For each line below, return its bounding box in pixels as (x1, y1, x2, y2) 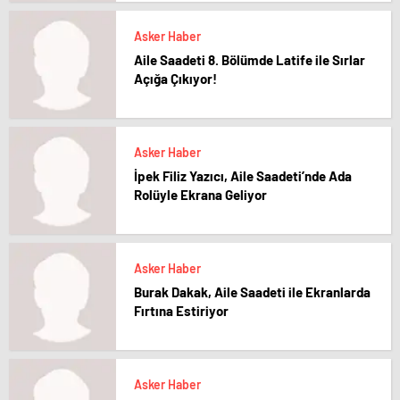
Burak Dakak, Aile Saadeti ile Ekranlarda (134, 284, 371, 300)
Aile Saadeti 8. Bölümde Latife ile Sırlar (134, 52, 365, 68)
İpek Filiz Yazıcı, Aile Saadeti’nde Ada (134, 168, 352, 184)
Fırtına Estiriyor (134, 303, 229, 319)
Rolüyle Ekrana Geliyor (134, 187, 267, 203)
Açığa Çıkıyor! (134, 71, 217, 87)
